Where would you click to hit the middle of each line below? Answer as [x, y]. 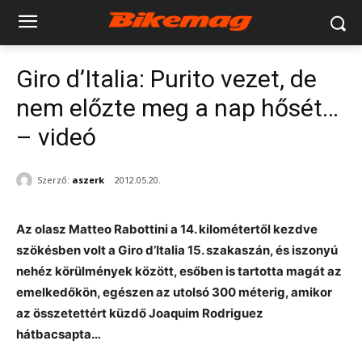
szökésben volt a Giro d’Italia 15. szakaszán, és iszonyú [177, 250]
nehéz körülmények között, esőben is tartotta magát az [179, 271]
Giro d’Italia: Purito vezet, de [166, 79]
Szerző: [53, 179]
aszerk [88, 179]
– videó [56, 137]
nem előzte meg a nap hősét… [177, 108]
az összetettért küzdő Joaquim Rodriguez [140, 314]
